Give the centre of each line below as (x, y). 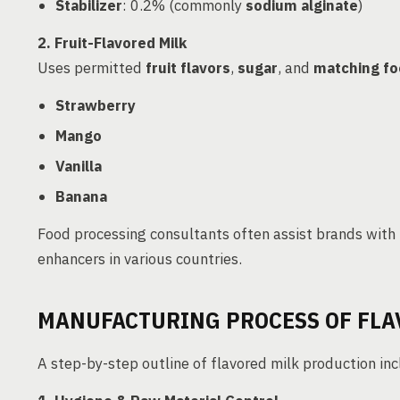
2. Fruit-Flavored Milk (112, 43)
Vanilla (79, 166)
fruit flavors (188, 68)
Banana (81, 196)
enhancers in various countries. (140, 259)
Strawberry (96, 105)
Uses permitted (92, 68)
